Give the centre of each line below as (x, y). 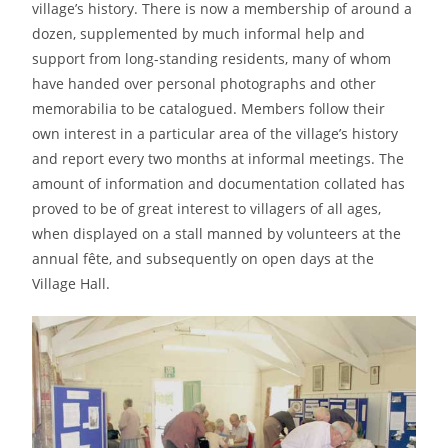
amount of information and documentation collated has (219, 183)
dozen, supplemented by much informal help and (199, 33)
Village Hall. (71, 283)
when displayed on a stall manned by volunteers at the (217, 233)
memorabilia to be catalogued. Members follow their (209, 108)
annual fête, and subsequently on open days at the (203, 258)
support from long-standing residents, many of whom (212, 58)
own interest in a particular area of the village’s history (215, 133)
